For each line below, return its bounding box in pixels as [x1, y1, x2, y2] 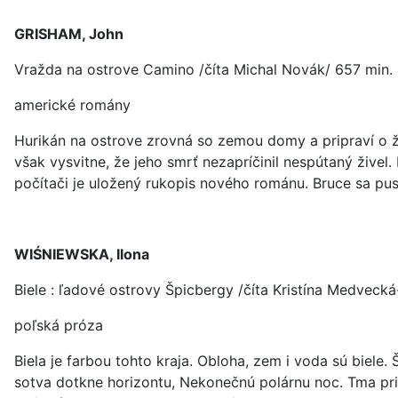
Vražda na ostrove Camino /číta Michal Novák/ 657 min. [14, 60, 393, 78]
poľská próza [14, 316, 103, 334]
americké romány [14, 96, 131, 114]
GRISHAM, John [14, 25, 123, 43]
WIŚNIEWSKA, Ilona [14, 245, 149, 263]
